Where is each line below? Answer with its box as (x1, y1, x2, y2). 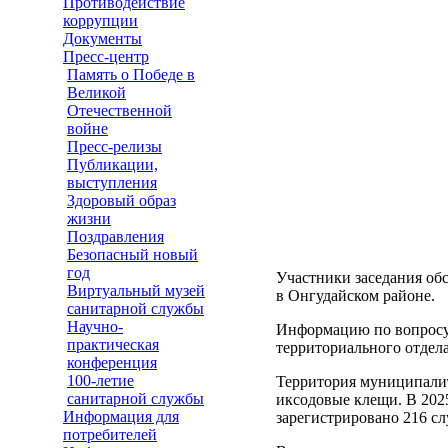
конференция (67, 354, 157, 371)
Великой (67, 84, 126, 101)
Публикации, (67, 156, 158, 173)
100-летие (67, 372, 134, 389)
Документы (63, 30, 142, 47)
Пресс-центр (63, 48, 149, 65)
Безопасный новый (67, 246, 198, 263)
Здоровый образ (67, 192, 176, 209)
